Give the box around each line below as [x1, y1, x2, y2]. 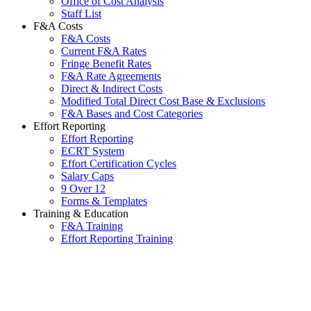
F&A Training [61, 219, 123, 232]
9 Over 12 [61, 182, 106, 194]
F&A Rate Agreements [61, 69, 161, 82]
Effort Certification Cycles [61, 157, 176, 169]
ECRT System [61, 144, 124, 157]
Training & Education [33, 207, 128, 219]
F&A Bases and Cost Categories [61, 107, 203, 119]
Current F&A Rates [61, 44, 146, 57]
